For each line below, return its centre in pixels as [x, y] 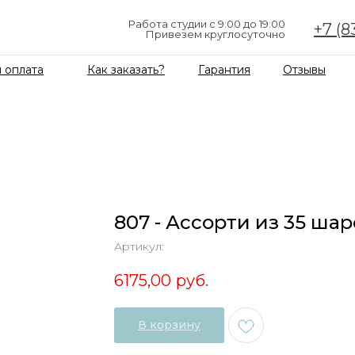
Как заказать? [126, 70]
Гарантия [224, 70]
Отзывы [304, 70]
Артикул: [139, 246]
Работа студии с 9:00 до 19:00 [207, 24]
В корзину [169, 325]
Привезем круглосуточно [216, 34]
